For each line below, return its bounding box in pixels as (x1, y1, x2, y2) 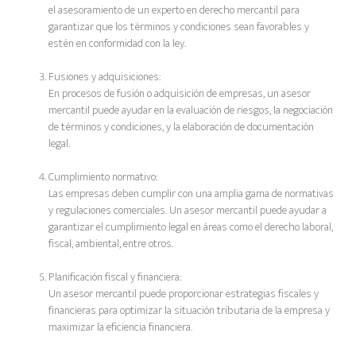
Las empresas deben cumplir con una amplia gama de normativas (48, 184, 334, 203)
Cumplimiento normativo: (48, 167, 158, 187)
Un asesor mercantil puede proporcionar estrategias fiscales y (48, 284, 319, 304)
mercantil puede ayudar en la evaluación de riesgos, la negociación (48, 100, 333, 120)
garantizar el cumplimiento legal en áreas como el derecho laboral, (48, 217, 333, 237)
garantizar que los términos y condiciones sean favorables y (48, 17, 309, 37)
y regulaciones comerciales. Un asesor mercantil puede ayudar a (48, 200, 327, 220)
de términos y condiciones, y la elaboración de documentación (48, 117, 314, 137)
